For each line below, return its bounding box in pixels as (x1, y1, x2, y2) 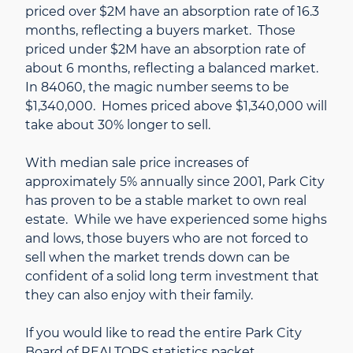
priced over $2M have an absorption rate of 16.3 (25, 4, 319, 20)
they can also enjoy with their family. (25, 288, 253, 303)
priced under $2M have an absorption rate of (25, 42, 305, 58)
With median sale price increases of (25, 155, 248, 171)
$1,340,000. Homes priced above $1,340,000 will (25, 98, 327, 114)
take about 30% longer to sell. (25, 117, 210, 133)
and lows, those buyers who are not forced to (25, 231, 308, 247)
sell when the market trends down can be (25, 250, 290, 266)
